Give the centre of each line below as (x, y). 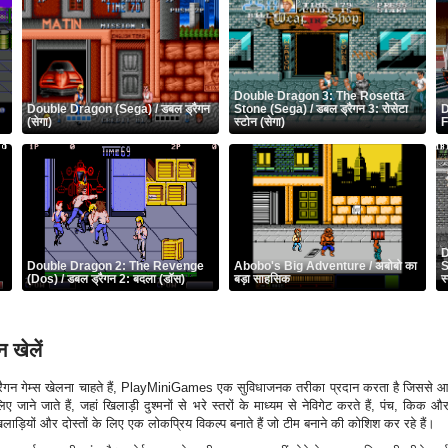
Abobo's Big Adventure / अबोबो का (325, 266)
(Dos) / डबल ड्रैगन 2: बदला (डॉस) (106, 279)
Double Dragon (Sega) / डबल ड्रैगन (119, 109)
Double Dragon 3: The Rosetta (319, 96)
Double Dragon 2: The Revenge (116, 266)
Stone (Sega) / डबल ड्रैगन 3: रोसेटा (320, 109)
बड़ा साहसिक (261, 279)
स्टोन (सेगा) (259, 122)
